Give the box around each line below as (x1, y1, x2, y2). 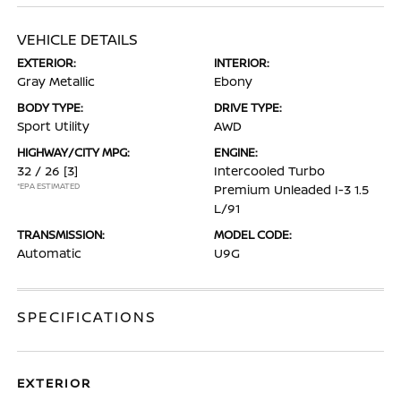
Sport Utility (17, 117, 90, 134)
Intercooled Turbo (214, 162, 325, 179)
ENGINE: (214, 144, 258, 160)
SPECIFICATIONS (17, 307, 158, 327)
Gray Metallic (17, 73, 96, 90)
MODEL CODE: (214, 226, 292, 243)
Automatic (17, 244, 82, 261)
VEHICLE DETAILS (17, 30, 139, 49)
